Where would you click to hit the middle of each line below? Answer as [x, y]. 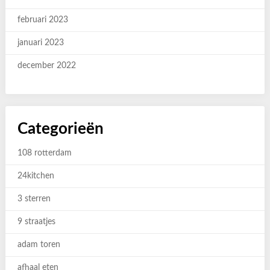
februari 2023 [42, 20]
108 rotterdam [44, 153]
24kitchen [36, 176]
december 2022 [46, 66]
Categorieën [60, 129]
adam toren [39, 245]
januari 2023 [40, 43]
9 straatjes [36, 222]
